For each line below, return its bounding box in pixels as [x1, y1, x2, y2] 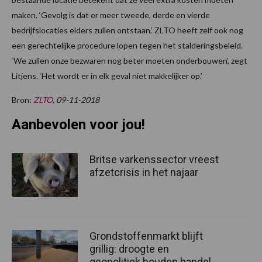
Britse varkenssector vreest [89, 153, 219, 166]
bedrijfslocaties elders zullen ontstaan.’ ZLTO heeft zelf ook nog [12, 25, 243, 36]
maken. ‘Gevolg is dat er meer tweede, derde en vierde [12, 10, 210, 20]
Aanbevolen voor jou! [12, 116, 145, 133]
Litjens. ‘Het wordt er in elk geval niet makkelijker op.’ [12, 71, 202, 81]
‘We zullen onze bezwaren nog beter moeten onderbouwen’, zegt [12, 56, 247, 66]
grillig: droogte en [89, 243, 169, 256]
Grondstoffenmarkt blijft [89, 230, 203, 243]
